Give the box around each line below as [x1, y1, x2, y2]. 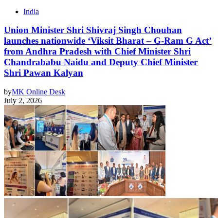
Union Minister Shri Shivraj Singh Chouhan [4, 25, 182, 36]
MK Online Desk [12, 88, 65, 96]
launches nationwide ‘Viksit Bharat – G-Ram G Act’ [4, 36, 212, 46]
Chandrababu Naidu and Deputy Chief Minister [4, 57, 198, 68]
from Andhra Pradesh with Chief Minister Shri [4, 46, 191, 57]
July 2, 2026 [4, 96, 42, 105]
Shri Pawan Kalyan [4, 68, 83, 78]
